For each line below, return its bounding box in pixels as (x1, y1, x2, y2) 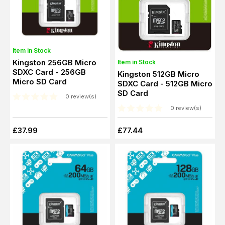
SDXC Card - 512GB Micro (118, 78, 160, 88)
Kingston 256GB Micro (13, 57, 96, 67)
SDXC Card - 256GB (13, 67, 55, 77)
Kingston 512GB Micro (118, 69, 199, 79)
